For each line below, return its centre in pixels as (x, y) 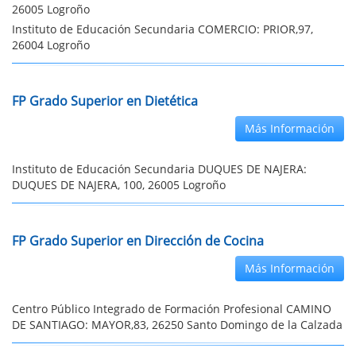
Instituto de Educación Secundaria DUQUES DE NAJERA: (159, 169)
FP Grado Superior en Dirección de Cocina (138, 241)
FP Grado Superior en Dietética (105, 101)
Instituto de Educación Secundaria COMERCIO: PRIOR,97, (163, 29)
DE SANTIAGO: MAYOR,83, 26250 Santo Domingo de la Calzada (177, 325)
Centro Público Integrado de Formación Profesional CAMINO (172, 309)
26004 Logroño (51, 45)
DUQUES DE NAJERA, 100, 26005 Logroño (119, 185)
